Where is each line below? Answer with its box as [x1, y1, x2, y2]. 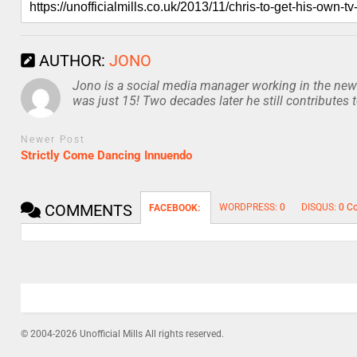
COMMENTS [41, 201, 133, 221]
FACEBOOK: [149, 202, 203, 214]
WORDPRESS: [219, 202, 280, 214]
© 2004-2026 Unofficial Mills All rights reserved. [21, 328, 225, 340]
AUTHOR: [35, 50, 110, 70]
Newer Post [21, 133, 86, 145]
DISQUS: [301, 202, 339, 214]
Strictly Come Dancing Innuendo [21, 148, 193, 163]
